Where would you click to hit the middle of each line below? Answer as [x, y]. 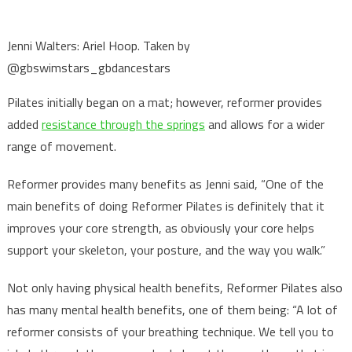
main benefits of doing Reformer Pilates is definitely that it [165, 206]
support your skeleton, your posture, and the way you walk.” [166, 250]
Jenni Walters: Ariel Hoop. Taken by [98, 46]
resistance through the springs [123, 124]
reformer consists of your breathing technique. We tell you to [170, 332]
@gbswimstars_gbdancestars [88, 68]
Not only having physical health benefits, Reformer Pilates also [174, 288]
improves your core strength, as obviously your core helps [160, 228]
